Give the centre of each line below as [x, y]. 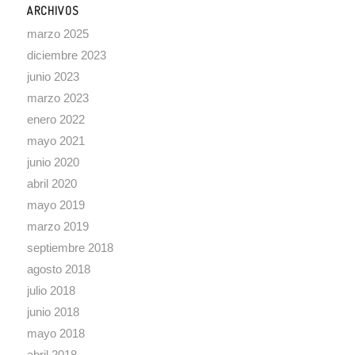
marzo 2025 [57, 33]
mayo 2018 [55, 333]
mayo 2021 [55, 140]
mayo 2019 [55, 204]
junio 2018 [53, 311]
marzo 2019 [57, 226]
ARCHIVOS [53, 10]
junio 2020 [53, 162]
